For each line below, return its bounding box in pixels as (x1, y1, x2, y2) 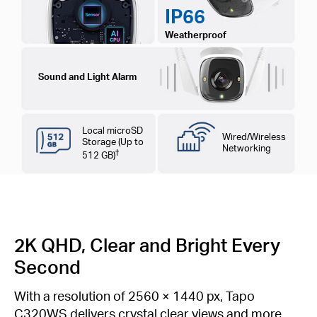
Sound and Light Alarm (38, 69, 137, 82)
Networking (221, 141, 271, 154)
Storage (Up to (82, 134, 144, 147)
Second (14, 255, 81, 279)
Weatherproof (164, 28, 226, 40)
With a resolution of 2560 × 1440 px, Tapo (14, 287, 255, 304)
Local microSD (82, 123, 144, 136)
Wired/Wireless (221, 129, 286, 142)
